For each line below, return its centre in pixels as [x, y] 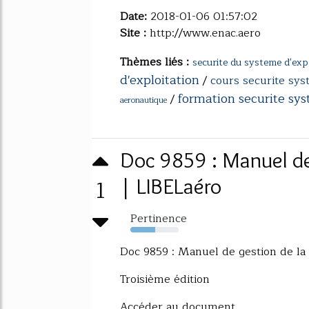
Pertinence [159, 218]
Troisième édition [165, 279]
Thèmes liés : [156, 62]
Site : [135, 33]
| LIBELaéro [171, 186]
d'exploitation [160, 80]
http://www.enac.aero [205, 33]
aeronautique [143, 100]
